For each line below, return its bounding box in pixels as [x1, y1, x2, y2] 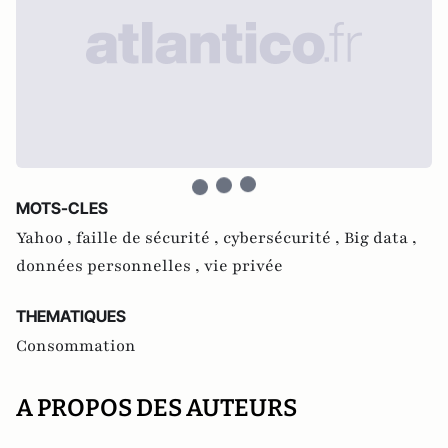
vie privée [204, 255, 283, 277]
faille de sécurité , [76, 227, 223, 249]
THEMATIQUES [16, 306, 126, 326]
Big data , [344, 227, 417, 249]
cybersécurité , [223, 227, 344, 249]
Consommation [16, 335, 136, 357]
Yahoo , [16, 227, 76, 249]
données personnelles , [16, 255, 204, 277]
